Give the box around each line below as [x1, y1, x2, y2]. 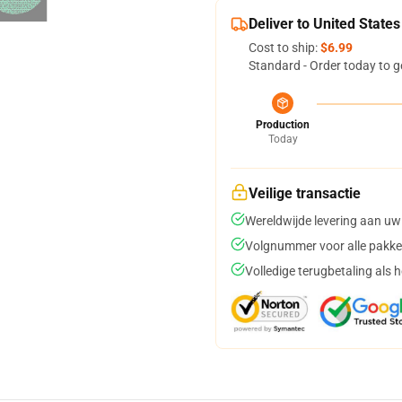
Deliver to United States [249, 15, 400, 32]
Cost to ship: [249, 40, 320, 55]
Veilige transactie [249, 185, 361, 202]
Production [256, 118, 310, 131]
